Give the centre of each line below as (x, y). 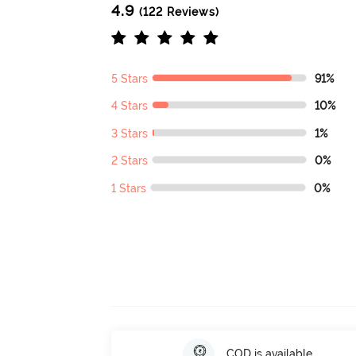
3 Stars (130, 133)
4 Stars (130, 106)
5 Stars (130, 78)
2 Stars (130, 161)
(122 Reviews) (178, 12)
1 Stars (129, 188)
